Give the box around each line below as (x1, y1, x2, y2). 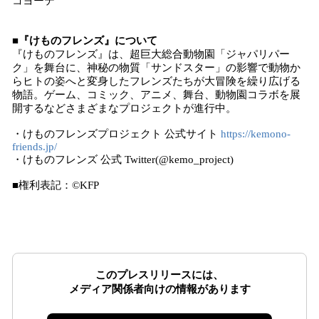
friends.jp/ (12, 141, 57, 152)
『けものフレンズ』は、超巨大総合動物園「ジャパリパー (12, 48, 290, 60)
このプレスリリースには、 (95, 269, 224, 281)
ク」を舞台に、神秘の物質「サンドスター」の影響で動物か (12, 62, 300, 73)
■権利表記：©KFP (12, 179, 99, 191)
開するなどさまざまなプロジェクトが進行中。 (12, 103, 236, 114)
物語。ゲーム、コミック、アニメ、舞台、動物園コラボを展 (12, 89, 300, 100)
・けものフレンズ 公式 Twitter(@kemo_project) (12, 154, 234, 165)
